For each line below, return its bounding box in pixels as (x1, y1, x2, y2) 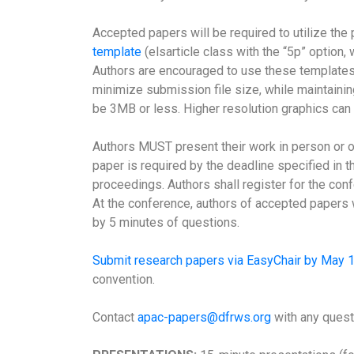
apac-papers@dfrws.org (137, 309, 271, 325)
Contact (92, 309, 137, 325)
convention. (92, 271, 155, 287)
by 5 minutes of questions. (92, 214, 239, 230)
